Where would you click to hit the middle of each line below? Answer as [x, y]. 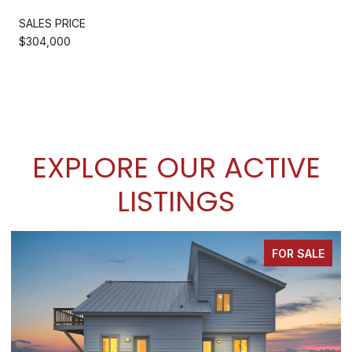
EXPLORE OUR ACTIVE [176, 167]
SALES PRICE [52, 23]
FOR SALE [298, 253]
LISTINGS [176, 201]
